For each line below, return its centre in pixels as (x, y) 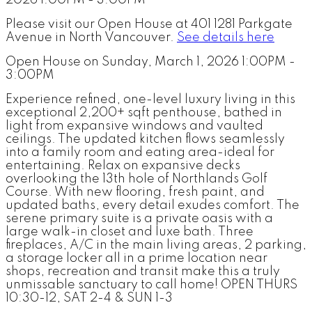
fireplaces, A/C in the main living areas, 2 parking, (156, 245)
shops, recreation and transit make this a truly (143, 271)
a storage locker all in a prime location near (136, 258)
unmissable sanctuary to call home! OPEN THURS (151, 284)
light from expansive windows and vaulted (134, 126)
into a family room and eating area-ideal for (140, 152)
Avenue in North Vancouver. (91, 37)
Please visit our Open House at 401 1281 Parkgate (149, 24)
